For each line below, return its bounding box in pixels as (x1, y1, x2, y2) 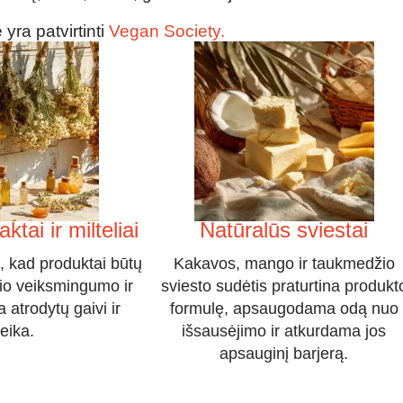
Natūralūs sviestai (200, 218, 369, 243)
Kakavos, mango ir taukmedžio (173, 255, 395, 273)
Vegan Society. (109, 22, 225, 41)
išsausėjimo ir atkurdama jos (182, 322, 387, 341)
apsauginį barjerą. (219, 345, 349, 363)
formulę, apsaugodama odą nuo (169, 300, 399, 318)
